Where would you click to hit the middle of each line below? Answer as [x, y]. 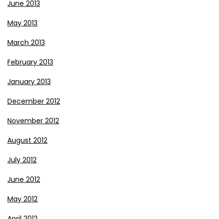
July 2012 [22, 160]
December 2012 [34, 101]
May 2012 [22, 199]
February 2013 [30, 62]
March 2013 [26, 42]
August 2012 [27, 140]
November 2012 [33, 120]
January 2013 [29, 81]
